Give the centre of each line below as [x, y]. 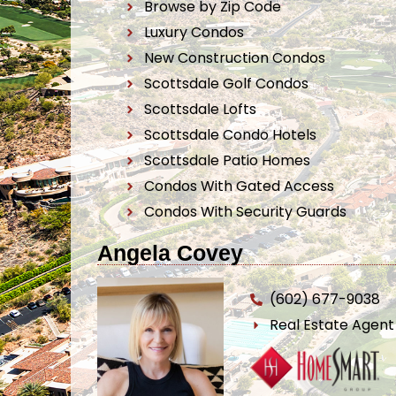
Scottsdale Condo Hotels [230, 135]
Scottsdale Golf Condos [226, 84]
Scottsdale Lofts [200, 109]
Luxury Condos [194, 32]
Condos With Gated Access [239, 186]
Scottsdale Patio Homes [227, 160]
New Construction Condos [234, 58]
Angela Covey [170, 253]
